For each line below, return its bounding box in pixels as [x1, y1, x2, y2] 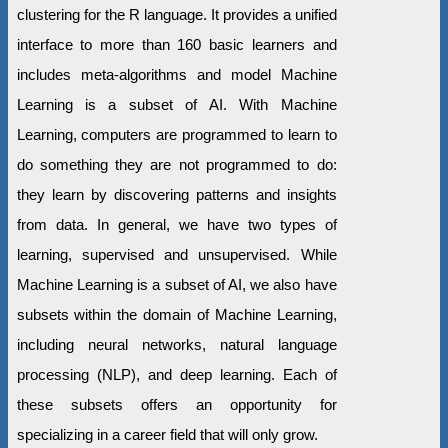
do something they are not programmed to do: [16, 156, 337, 174]
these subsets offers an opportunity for [16, 396, 337, 414]
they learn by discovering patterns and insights [16, 186, 337, 204]
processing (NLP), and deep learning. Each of [16, 366, 337, 384]
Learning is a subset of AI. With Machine [16, 96, 337, 114]
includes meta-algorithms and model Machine [16, 66, 337, 84]
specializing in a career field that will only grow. [16, 426, 318, 444]
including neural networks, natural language [16, 336, 337, 354]
